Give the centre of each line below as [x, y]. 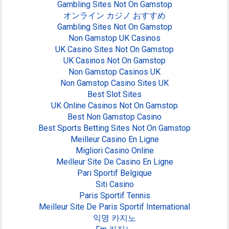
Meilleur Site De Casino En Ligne [114, 162]
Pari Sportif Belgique [114, 173]
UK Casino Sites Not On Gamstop [114, 50]
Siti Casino [114, 185]
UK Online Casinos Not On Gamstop [114, 106]
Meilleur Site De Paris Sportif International [114, 207]
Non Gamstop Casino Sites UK [114, 83]
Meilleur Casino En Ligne [114, 140]
